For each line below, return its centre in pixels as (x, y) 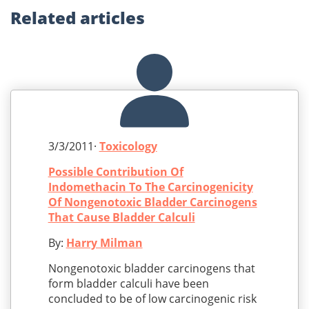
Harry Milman (104, 243)
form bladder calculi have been (128, 284)
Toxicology (128, 147)
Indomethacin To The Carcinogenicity (150, 187)
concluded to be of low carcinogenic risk (152, 299)
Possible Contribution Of (116, 172)
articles (112, 18)
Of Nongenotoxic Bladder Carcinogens (152, 202)
